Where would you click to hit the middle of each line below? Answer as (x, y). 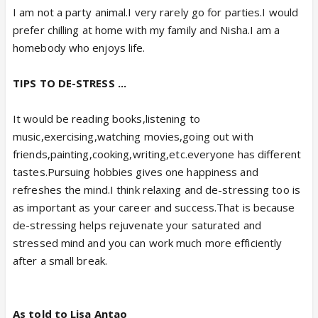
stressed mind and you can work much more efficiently (148, 243)
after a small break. (60, 261)
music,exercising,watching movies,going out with (133, 136)
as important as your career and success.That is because (154, 207)
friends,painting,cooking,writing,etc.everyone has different (157, 154)
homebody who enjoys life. (79, 48)
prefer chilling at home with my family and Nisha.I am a (147, 30)
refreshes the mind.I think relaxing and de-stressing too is (157, 190)
